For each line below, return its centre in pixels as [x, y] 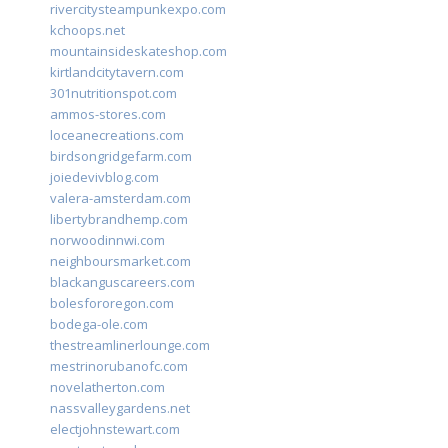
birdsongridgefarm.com [121, 156]
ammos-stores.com [108, 114]
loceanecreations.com [117, 135]
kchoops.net [87, 30]
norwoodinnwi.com [107, 240]
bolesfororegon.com [112, 303]
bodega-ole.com [99, 324]
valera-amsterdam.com [120, 198]
